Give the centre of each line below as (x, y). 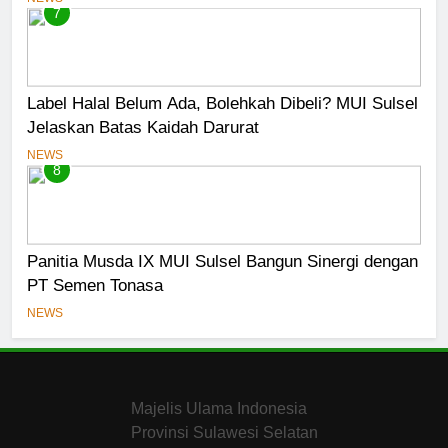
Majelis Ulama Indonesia (219, 409)
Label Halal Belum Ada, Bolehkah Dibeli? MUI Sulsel (222, 103)
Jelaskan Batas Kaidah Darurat (143, 127)
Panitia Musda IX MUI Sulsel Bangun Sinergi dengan (222, 261)
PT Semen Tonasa (95, 285)
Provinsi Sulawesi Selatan (224, 433)
